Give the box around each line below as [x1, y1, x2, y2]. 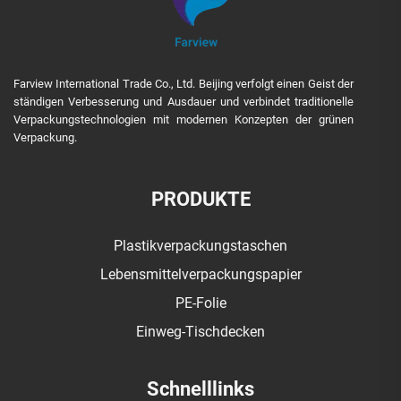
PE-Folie [175, 294, 226, 311]
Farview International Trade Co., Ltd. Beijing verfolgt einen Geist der [13, 77, 354, 90]
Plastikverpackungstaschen [114, 237, 287, 254]
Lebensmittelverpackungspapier [99, 266, 302, 283]
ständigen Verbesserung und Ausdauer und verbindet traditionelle [13, 95, 354, 108]
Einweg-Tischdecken [136, 323, 265, 340]
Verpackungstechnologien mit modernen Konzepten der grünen [13, 113, 354, 126]
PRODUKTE [150, 188, 251, 210]
